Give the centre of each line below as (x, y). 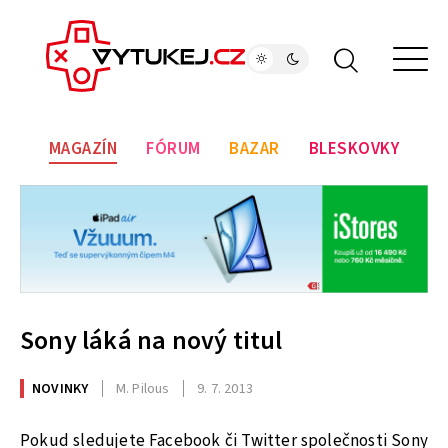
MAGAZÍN (83, 149)
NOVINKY (60, 388)
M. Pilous (142, 388)
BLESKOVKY (354, 149)
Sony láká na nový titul (151, 341)
